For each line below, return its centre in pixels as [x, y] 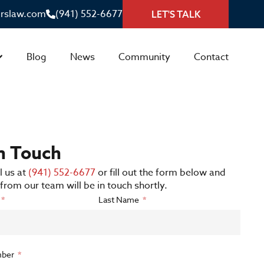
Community [144, 57]
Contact [211, 57]
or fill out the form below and [161, 173]
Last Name [119, 200]
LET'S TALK [176, 14]
